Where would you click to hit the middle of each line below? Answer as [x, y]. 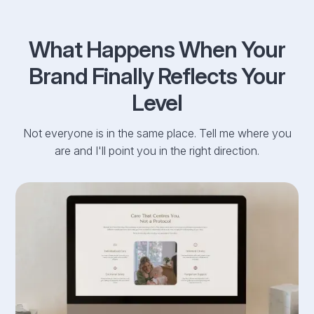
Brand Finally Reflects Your [157, 76]
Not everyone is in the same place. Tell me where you [157, 133]
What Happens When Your [157, 49]
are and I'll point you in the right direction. [157, 151]
